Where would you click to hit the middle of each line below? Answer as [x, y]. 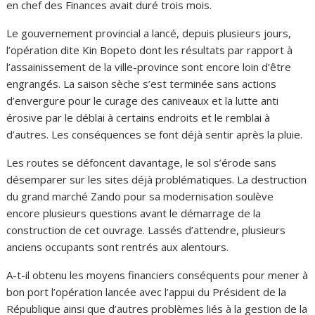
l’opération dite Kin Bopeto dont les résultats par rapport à [150, 50]
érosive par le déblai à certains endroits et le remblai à [139, 117]
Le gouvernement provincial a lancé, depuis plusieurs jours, [149, 33]
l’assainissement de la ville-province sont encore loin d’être [149, 67]
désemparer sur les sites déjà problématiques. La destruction [157, 179]
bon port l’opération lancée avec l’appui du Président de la [147, 292]
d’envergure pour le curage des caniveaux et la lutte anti [143, 101]
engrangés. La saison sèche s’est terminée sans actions [142, 84]
